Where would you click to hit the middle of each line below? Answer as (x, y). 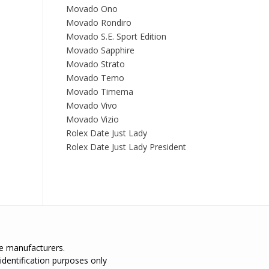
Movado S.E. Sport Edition (116, 36)
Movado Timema (99, 92)
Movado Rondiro (98, 23)
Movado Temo (95, 78)
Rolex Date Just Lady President (126, 147)
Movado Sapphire (100, 50)
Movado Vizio (92, 119)
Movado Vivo (91, 105)
